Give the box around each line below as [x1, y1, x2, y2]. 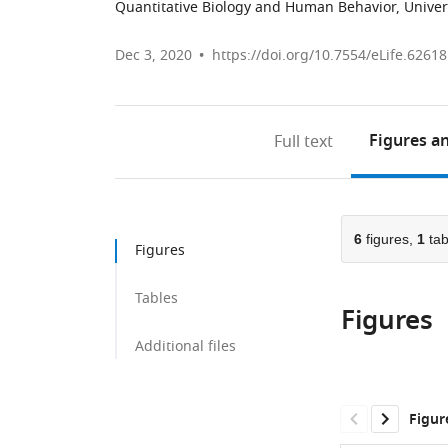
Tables [135, 288, 178, 309]
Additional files [135, 336, 236, 357]
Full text [274, 130, 334, 154]
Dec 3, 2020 [115, 45, 192, 66]
